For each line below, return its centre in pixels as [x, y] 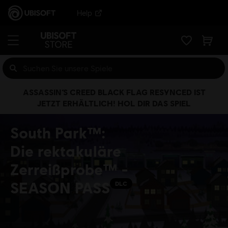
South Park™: [58, 132]
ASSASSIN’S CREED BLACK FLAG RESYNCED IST [114, 92]
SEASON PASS [60, 187]
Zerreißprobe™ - [69, 169]
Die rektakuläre [66, 151]
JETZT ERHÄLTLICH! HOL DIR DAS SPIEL [114, 103]
